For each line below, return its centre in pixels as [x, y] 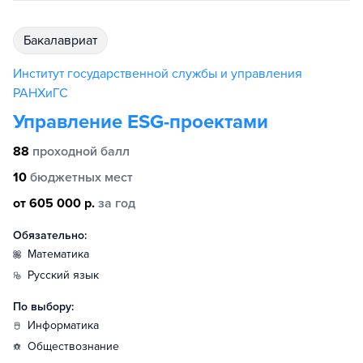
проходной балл [81, 152]
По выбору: [43, 307]
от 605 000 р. [54, 203]
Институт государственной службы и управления [158, 74]
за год [117, 203]
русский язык [66, 275]
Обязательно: [50, 235]
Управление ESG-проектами [141, 122]
